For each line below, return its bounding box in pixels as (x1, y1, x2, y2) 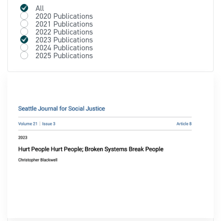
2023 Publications (36, 34, 93, 44)
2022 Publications (36, 26, 93, 37)
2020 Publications (36, 10, 93, 21)
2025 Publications (36, 50, 93, 60)
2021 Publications (36, 18, 93, 29)
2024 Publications (36, 42, 93, 52)
